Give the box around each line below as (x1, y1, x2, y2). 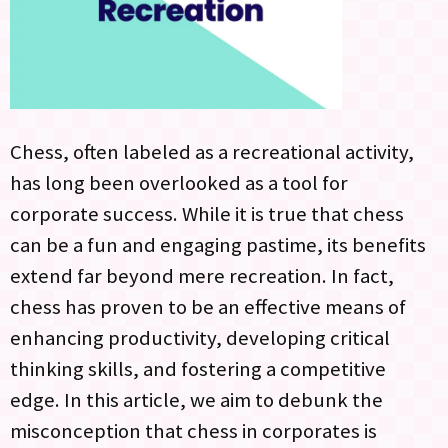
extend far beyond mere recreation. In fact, (10, 262, 394, 289)
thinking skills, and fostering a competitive (10, 355, 386, 382)
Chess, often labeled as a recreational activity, (10, 138, 414, 165)
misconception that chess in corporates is (10, 417, 377, 444)
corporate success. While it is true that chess (10, 200, 404, 227)
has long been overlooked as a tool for (10, 169, 348, 196)
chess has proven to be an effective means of (10, 293, 406, 320)
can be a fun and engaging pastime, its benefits (10, 231, 426, 258)
